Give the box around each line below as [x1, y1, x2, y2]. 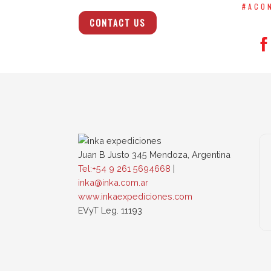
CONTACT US [90, 16, 146, 30]
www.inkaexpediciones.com [78, 191, 193, 201]
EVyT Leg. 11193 [78, 204, 143, 215]
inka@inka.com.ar [78, 177, 149, 188]
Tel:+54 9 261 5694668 [78, 163, 171, 174]
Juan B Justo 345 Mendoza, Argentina [78, 149, 231, 160]
